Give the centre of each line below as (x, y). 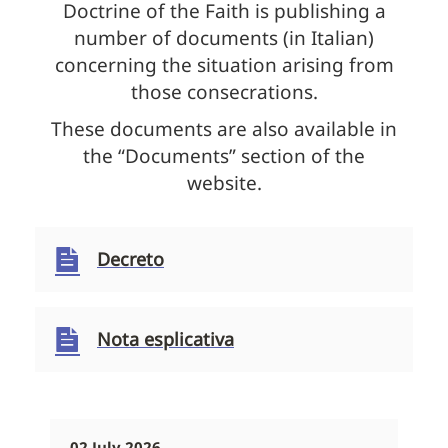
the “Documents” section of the (224, 156)
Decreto (130, 259)
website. (224, 183)
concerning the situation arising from (224, 65)
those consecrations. (224, 92)
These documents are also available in (224, 129)
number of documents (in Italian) (224, 38)
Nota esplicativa (165, 339)
